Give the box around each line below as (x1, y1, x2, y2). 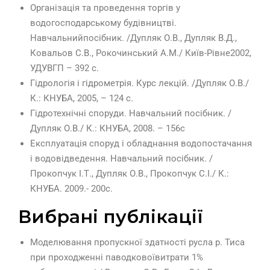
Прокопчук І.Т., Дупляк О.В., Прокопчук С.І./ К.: (30, 168, 229, 180)
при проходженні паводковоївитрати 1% (30, 252, 203, 263)
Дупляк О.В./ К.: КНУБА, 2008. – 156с (30, 123, 185, 134)
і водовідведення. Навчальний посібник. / (30, 153, 213, 165)
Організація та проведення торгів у (30, 2, 180, 14)
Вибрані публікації (18, 206, 203, 228)
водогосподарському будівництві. (30, 17, 177, 29)
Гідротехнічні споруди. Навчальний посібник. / (30, 108, 231, 119)
